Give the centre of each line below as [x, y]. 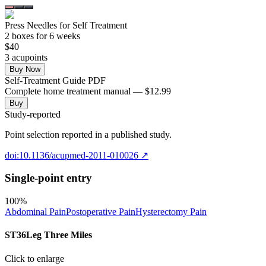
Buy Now [25, 69]
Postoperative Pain [101, 212]
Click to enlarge [34, 258]
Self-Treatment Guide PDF [55, 80]
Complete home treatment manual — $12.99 [88, 91]
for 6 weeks [57, 36]
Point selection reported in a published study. [88, 134]
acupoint [27, 57]
